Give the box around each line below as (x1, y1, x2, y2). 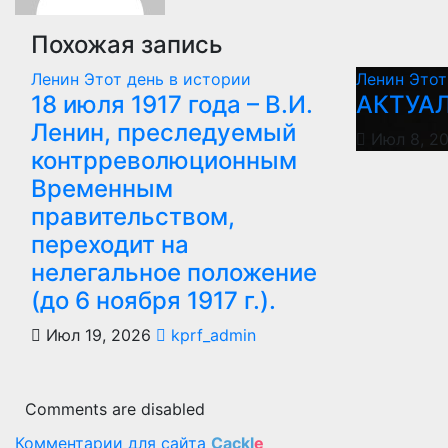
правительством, (31, 202, 235, 232)
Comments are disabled (25, 399, 205, 420)
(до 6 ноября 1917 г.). (31, 286, 276, 316)
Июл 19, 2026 (41, 325, 151, 346)
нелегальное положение (31, 258, 317, 288)
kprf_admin (166, 325, 256, 346)
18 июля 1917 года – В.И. (31, 90, 313, 120)
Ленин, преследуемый (31, 118, 296, 148)
